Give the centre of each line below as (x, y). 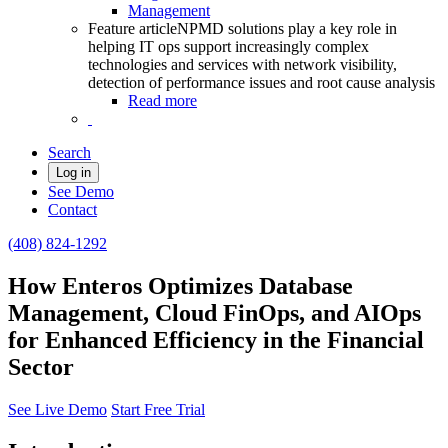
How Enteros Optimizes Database (180, 285)
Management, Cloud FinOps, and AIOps (214, 312)
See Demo (81, 191)
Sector (41, 366)
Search (69, 152)
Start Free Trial (158, 409)
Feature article (132, 28)
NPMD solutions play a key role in (287, 28)
